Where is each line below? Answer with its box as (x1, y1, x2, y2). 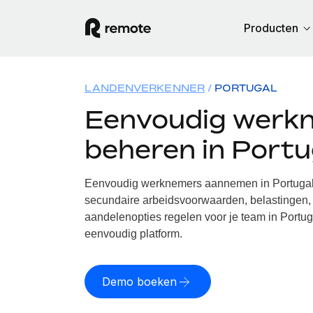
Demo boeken (101, 275, 177, 289)
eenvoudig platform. (84, 228, 182, 240)
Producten (244, 21, 298, 35)
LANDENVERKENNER (84, 82, 205, 94)
